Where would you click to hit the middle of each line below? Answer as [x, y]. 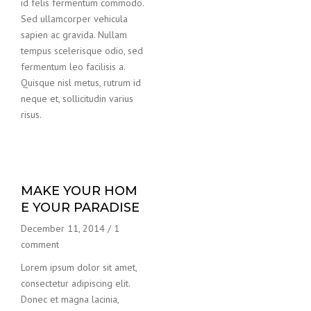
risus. [31, 114]
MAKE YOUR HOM [79, 191]
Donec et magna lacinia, [70, 299]
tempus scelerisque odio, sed [82, 50]
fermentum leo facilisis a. [73, 66]
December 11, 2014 [63, 228]
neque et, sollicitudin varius [77, 98]
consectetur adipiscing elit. [75, 283]
